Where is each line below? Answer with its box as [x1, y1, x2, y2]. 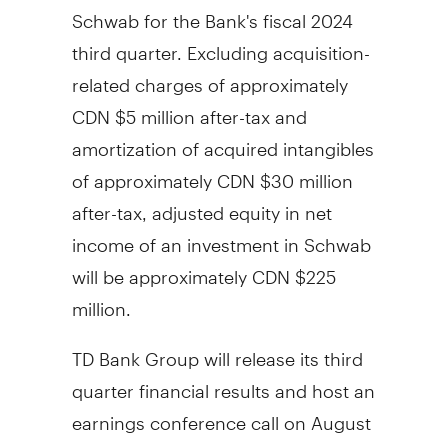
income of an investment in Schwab [71, 216, 371, 256]
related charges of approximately [71, 56, 348, 96]
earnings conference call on [71, 394, 311, 434]
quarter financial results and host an [71, 362, 375, 402]
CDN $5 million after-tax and [71, 88, 307, 128]
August [310, 394, 371, 434]
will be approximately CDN [71, 248, 295, 288]
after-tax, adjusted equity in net [71, 184, 332, 224]
